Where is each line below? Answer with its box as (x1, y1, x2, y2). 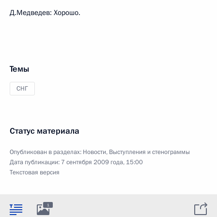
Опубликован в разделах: (10, 147, 83, 156)
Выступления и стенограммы (109, 147, 190, 156)
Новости (83, 147, 106, 156)
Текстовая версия (10, 168, 60, 177)
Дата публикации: (10, 157, 61, 167)
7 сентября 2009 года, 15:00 (61, 157, 143, 167)
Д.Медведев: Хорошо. (10, 7, 80, 17)
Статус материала (10, 125, 79, 137)
